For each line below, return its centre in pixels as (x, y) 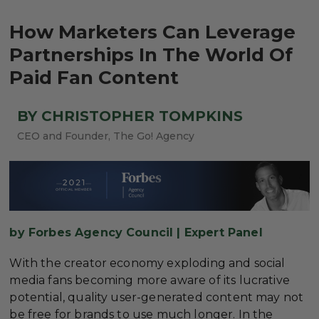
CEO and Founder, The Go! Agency (106, 136)
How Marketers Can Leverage (153, 32)
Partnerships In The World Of (151, 54)
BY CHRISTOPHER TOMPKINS (130, 116)
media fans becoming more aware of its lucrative (150, 281)
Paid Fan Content (94, 77)
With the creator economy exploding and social (147, 263)
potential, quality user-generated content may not (157, 298)
